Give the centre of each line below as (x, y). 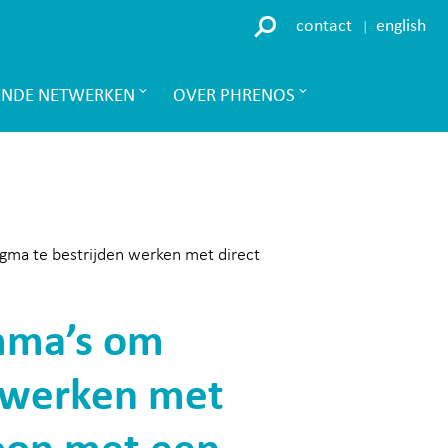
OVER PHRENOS (234, 96)
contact (324, 26)
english (401, 26)
